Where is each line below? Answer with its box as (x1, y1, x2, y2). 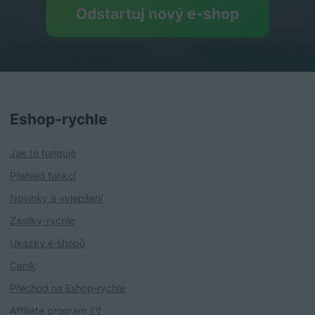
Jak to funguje (10, 146, 76, 159)
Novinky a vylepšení (10, 191, 103, 204)
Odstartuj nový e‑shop (76, 4, 239, 22)
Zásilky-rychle (10, 214, 75, 226)
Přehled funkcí (10, 169, 76, 181)
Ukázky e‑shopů (10, 236, 85, 249)
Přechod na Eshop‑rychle (10, 281, 125, 294)
